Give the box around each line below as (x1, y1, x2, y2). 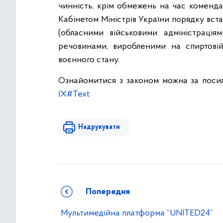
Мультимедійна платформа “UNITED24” (61, 209, 213, 218)
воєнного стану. (58, 55, 120, 65)
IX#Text (58, 90, 90, 99)
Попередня (86, 187, 130, 197)
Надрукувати (78, 123, 120, 131)
